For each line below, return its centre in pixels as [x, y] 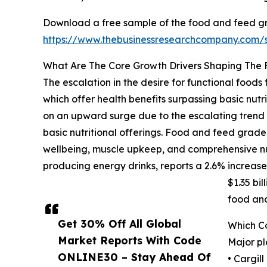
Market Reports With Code [130, 240]
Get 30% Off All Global [119, 224]
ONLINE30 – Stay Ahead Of [134, 257]
